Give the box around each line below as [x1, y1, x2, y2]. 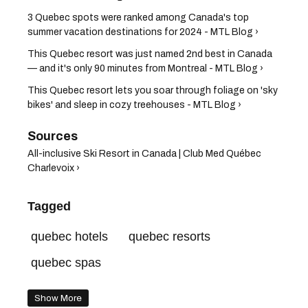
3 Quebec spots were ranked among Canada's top [27, 12, 249, 23]
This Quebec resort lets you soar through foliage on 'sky [27, 85, 278, 96]
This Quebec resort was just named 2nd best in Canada [27, 48, 272, 59]
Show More [34, 292, 82, 303]
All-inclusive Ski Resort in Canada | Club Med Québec [27, 148, 261, 159]
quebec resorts [129, 229, 210, 243]
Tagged [27, 199, 71, 213]
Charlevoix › [27, 162, 80, 173]
